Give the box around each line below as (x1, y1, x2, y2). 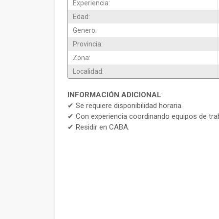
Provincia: (73, 40, 103, 48)
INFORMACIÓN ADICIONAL (67, 90, 161, 99)
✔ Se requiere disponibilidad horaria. (67, 101, 183, 110)
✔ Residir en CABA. (67, 123, 130, 131)
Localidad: (73, 67, 104, 75)
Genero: (73, 26, 97, 34)
